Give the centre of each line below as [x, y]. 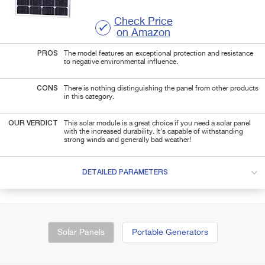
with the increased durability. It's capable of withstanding [153, 132]
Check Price [143, 22]
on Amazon [143, 33]
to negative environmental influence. [121, 62]
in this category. [89, 97]
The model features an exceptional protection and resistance [159, 54]
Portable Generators [170, 232]
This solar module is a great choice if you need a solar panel [157, 123]
